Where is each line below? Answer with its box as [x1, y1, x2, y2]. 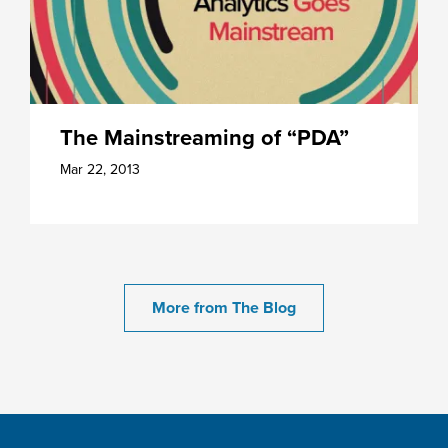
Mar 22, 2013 [60, 160, 140, 178]
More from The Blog [152, 297, 296, 318]
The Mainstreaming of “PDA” [60, 124, 349, 151]
